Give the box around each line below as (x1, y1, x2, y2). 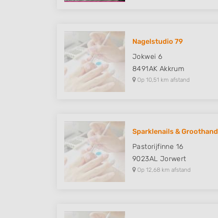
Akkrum (159, 65, 185, 73)
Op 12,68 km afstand (136, 166, 191, 173)
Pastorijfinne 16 (132, 143, 183, 151)
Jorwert (160, 155, 186, 163)
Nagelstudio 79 (132, 37, 183, 46)
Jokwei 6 (132, 53, 163, 61)
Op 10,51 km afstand (136, 76, 190, 83)
